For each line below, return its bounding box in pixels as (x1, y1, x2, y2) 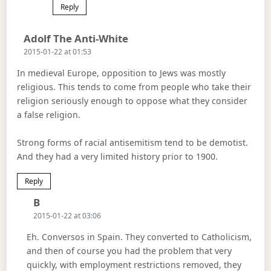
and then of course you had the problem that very (26, 245, 232, 257)
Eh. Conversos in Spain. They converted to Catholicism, (26, 231, 252, 243)
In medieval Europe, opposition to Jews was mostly (17, 67, 226, 79)
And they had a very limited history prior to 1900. (17, 150, 218, 162)
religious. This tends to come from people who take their (17, 81, 252, 93)
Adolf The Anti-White (24, 31, 129, 45)
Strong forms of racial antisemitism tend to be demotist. (17, 136, 249, 148)
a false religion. (17, 109, 81, 121)
